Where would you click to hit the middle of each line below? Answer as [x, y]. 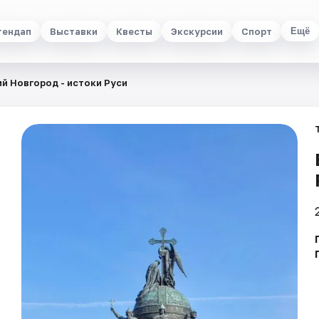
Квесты [134, 31]
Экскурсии [197, 31]
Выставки [73, 31]
